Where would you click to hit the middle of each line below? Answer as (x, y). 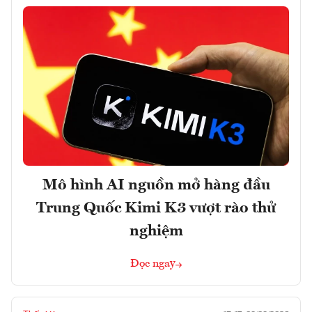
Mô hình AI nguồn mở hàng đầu (156, 185)
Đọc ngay (153, 264)
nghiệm (156, 231)
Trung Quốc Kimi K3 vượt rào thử (156, 208)
